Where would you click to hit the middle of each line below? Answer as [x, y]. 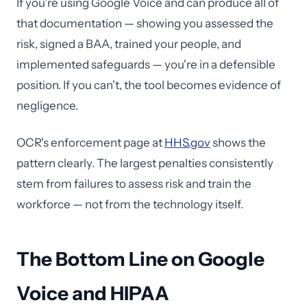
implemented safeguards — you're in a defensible [146, 64]
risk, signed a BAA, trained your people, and [129, 44]
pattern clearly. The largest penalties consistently [145, 163]
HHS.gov [187, 143]
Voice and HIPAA [93, 293]
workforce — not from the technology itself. [130, 204]
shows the [238, 143]
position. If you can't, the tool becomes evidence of [149, 85]
